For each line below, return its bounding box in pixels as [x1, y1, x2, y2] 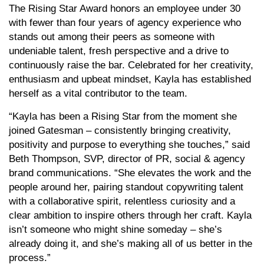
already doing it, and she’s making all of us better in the [9, 237, 252, 249]
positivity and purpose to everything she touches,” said [9, 138, 250, 150]
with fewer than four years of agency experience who [9, 16, 241, 28]
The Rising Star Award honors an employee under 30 [9, 2, 240, 14]
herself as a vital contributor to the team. [9, 87, 187, 99]
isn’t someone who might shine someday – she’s [9, 223, 222, 235]
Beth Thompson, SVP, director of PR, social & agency [9, 153, 245, 164]
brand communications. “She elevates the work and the [9, 167, 251, 179]
